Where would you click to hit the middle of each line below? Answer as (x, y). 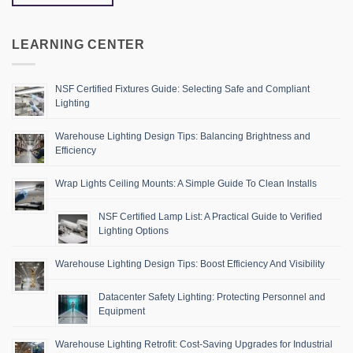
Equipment (122, 311)
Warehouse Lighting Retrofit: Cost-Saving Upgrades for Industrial (194, 344)
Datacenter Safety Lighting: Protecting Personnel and (212, 297)
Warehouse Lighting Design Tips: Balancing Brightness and (183, 136)
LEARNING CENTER (78, 45)
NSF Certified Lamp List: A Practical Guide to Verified (210, 216)
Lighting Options (134, 230)
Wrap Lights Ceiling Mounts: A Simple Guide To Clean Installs (186, 183)
